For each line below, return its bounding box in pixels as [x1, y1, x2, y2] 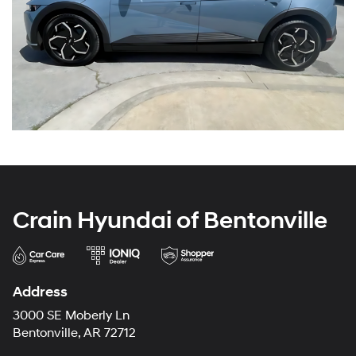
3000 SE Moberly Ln [13, 308, 130, 323]
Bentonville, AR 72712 [13, 325, 136, 341]
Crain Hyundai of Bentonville [13, 205, 327, 235]
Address [13, 282, 68, 301]
